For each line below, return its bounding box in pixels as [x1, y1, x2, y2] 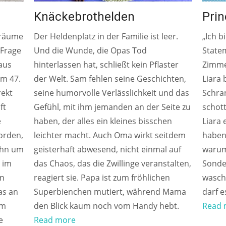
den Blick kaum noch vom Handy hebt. [34, 200, 180, 211]
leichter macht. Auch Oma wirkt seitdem [34, 129, 186, 141]
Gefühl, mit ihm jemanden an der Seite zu [34, 101, 191, 112]
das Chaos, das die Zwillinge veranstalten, [34, 157, 192, 169]
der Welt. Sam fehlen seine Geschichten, [34, 73, 187, 84]
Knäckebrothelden [34, 9, 135, 24]
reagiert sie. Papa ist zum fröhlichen [34, 172, 171, 183]
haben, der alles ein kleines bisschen [34, 115, 173, 127]
